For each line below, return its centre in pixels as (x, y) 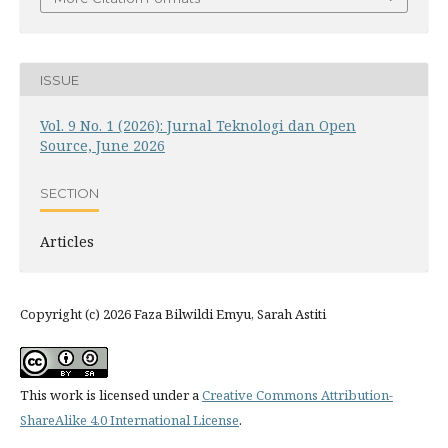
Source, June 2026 (102, 146)
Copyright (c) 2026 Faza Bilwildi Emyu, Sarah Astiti (173, 314)
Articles (67, 242)
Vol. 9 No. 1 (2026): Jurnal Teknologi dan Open (198, 126)
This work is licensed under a (111, 395)
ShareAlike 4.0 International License (129, 420)
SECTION (69, 192)
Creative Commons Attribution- (297, 395)
